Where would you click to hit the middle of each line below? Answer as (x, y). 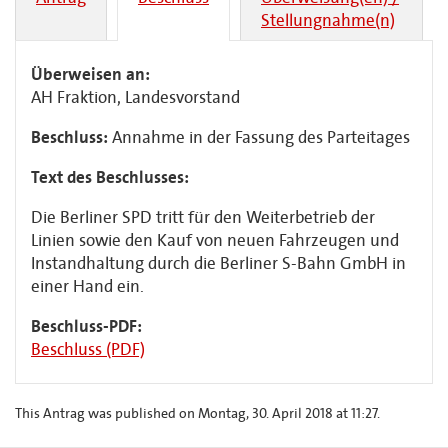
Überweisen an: (90, 74)
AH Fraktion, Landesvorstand (135, 97)
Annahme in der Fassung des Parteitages (261, 137)
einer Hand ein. (87, 286)
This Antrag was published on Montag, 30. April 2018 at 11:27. (197, 413)
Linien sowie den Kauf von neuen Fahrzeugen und (215, 240)
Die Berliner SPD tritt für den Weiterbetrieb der (203, 217)
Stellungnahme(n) (328, 20)
